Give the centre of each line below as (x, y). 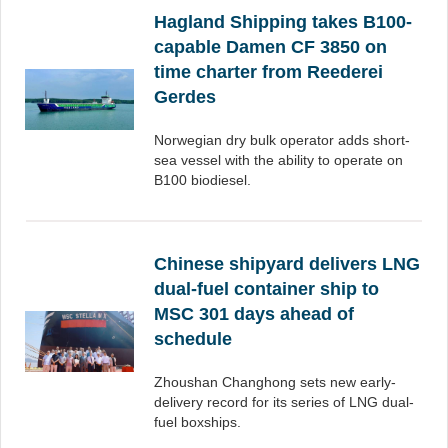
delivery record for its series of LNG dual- (284, 402)
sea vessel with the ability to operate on (278, 160)
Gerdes (185, 97)
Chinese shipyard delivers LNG (287, 264)
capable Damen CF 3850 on (270, 47)
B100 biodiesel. (202, 180)
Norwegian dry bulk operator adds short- (282, 140)
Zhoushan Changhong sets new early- (275, 382)
